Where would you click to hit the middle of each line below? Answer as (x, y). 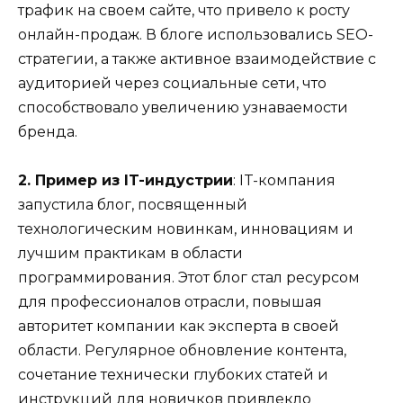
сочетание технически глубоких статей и (173, 375)
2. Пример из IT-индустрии (125, 181)
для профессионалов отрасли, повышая (170, 302)
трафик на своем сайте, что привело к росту (184, 11)
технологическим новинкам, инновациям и (186, 229)
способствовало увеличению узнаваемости (183, 108)
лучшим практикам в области (130, 254)
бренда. (48, 132)
